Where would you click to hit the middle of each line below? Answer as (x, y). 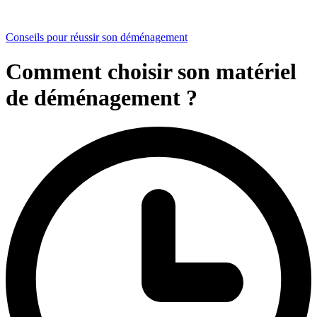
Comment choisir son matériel (151, 72)
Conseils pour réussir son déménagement (97, 37)
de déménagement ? (102, 98)
